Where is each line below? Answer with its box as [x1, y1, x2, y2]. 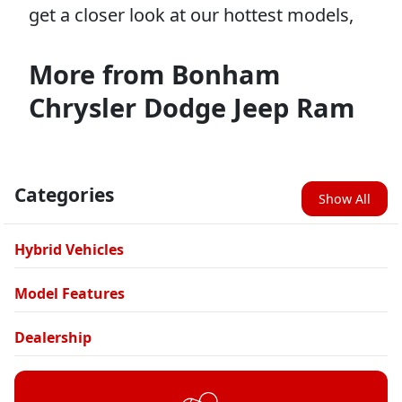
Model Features [14, 283, 125, 303]
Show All [319, 189, 371, 207]
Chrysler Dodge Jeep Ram [29, 89, 354, 125]
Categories [14, 181, 114, 207]
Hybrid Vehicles [14, 239, 124, 259]
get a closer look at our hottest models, [29, 2, 354, 27]
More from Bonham [29, 56, 280, 92]
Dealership [14, 327, 92, 347]
